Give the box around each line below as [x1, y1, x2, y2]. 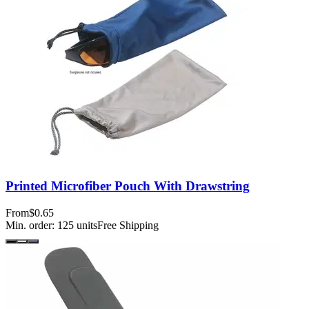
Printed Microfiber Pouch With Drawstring [6, 178, 250, 193]
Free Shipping [97, 219, 159, 231]
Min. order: [6, 219, 57, 231]
